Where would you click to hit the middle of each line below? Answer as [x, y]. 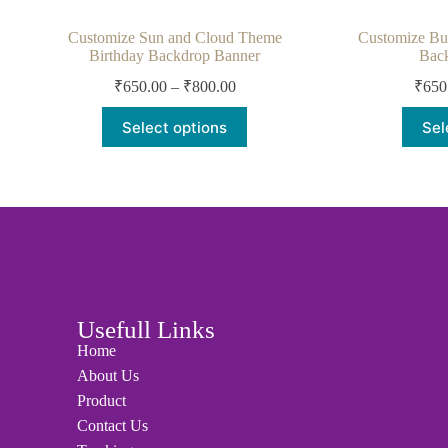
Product [102, 401]
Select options [175, 127]
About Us [108, 376]
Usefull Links [146, 330]
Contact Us [113, 426]
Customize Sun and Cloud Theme [174, 38]
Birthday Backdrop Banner [175, 56]
